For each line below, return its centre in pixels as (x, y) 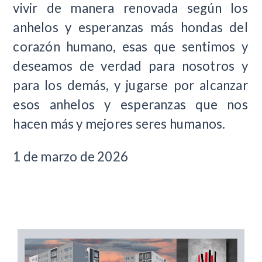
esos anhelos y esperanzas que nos (130, 105)
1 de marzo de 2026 (71, 156)
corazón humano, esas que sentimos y (130, 47)
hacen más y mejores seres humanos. (119, 124)
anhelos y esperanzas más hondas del (130, 27)
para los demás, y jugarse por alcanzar (130, 85)
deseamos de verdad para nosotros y (130, 66)
